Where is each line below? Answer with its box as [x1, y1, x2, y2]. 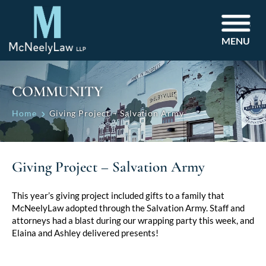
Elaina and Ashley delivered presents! [12, 227, 159, 239]
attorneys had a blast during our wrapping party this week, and [12, 215, 254, 226]
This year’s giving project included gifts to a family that [12, 190, 224, 201]
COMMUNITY [12, 82, 103, 100]
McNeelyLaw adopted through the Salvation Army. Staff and [12, 202, 245, 214]
